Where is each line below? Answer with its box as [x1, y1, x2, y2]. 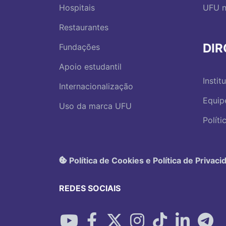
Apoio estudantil [59, 61, 122, 72]
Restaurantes [59, 22, 108, 32]
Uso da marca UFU [59, 100, 132, 111]
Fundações [59, 41, 100, 52]
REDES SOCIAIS [59, 183, 121, 193]
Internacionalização [59, 81, 133, 91]
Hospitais [59, 2, 95, 13]
